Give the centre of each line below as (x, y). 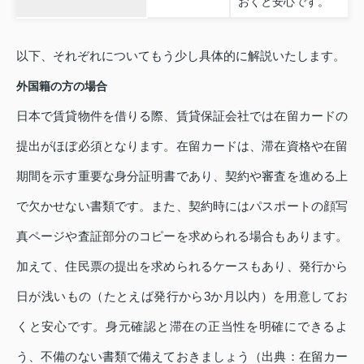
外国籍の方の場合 (62, 86)
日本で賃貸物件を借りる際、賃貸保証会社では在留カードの (182, 115)
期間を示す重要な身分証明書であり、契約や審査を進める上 (182, 175)
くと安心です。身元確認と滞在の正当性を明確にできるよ (182, 326)
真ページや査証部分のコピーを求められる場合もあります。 (182, 236)
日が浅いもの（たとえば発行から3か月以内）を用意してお (182, 296)
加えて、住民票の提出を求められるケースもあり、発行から (182, 266)
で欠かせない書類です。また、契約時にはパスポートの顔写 (182, 206)
